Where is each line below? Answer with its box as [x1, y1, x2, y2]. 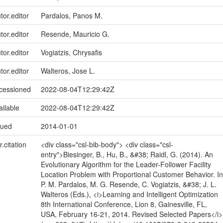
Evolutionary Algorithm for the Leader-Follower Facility [40, 159, 211, 170]
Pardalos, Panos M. [40, 10, 103, 21]
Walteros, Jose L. [40, 66, 95, 76]
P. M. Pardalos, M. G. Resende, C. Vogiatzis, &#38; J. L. [40, 179, 217, 190]
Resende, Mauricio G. [40, 29, 110, 39]
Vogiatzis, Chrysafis [40, 47, 102, 58]
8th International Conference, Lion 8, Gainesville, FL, [40, 199, 207, 210]
